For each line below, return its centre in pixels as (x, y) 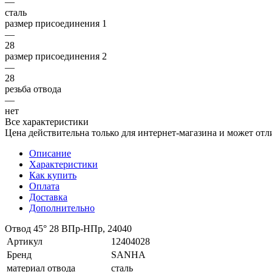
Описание (50, 153)
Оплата (44, 186)
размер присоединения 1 (56, 23)
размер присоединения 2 (56, 56)
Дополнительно (62, 208)
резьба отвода (33, 89)
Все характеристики (47, 121)
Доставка (48, 197)
